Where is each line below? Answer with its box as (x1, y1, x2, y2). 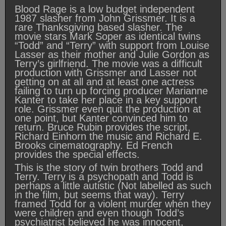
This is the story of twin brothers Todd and (15, 162, 203, 174)
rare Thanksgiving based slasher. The (15, 22, 183, 33)
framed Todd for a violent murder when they (15, 198, 211, 210)
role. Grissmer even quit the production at (15, 103, 201, 115)
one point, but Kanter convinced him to (15, 112, 188, 124)
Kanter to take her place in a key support (15, 94, 197, 106)
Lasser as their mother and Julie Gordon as (15, 49, 209, 61)
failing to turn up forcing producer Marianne (15, 85, 208, 97)
